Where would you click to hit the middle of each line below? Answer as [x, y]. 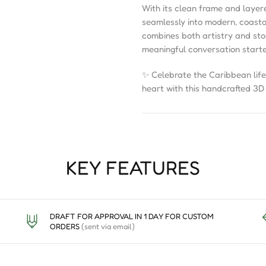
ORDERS [65, 226]
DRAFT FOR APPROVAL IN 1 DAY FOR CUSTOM [132, 216]
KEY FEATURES [133, 168]
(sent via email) [108, 226]
